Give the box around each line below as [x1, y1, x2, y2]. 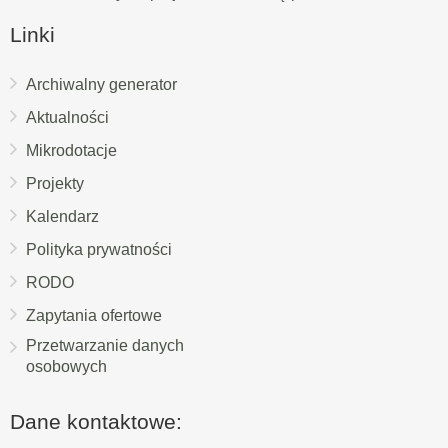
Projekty [26, 175, 84, 192]
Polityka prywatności [26, 241, 172, 258]
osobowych [26, 358, 107, 375]
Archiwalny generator [26, 76, 177, 93]
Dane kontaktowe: [10, 410, 182, 433]
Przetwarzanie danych [26, 337, 184, 354]
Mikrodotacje [26, 142, 117, 159]
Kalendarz [26, 208, 99, 225]
